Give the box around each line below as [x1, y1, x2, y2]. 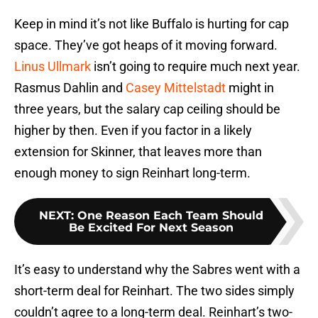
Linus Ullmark [14, 59, 91, 75]
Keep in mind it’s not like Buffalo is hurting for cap [14, 16, 289, 32]
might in [226, 80, 274, 96]
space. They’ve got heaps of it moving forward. [14, 38, 278, 53]
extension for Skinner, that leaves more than [14, 144, 262, 160]
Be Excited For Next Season [69, 221, 234, 235]
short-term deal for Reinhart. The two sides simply [14, 283, 295, 299]
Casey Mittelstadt [126, 80, 226, 96]
